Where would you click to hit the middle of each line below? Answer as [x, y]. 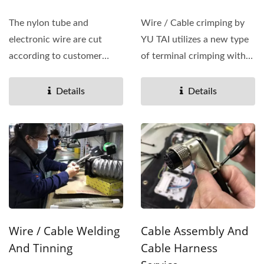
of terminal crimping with [193, 56]
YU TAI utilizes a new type [195, 39]
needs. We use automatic [61, 72]
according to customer [55, 56]
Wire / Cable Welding [64, 231]
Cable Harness [179, 248]
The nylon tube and [49, 23]
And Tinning [41, 248]
